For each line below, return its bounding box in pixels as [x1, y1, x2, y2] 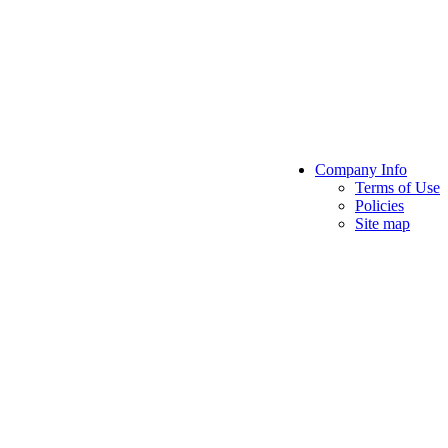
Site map [355, 215, 410, 232]
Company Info [315, 161, 407, 178]
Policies [355, 197, 404, 214]
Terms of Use [355, 179, 440, 196]
